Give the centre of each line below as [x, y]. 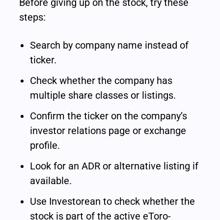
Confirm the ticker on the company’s [109, 116]
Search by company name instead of [110, 45]
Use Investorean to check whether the [113, 202]
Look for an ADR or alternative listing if [114, 166]
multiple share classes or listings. [103, 96]
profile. [45, 146]
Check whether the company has [101, 81]
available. [51, 181]
